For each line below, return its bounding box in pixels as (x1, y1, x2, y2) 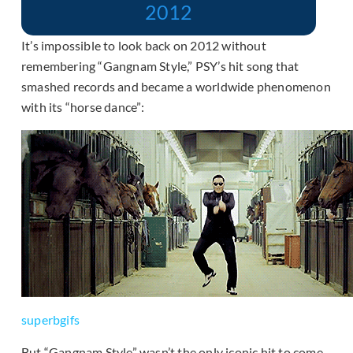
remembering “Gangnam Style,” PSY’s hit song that (21, 58, 299, 73)
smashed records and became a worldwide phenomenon (21, 78, 331, 94)
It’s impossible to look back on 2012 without (21, 37, 266, 53)
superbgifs (21, 311, 80, 327)
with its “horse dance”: (21, 98, 145, 114)
